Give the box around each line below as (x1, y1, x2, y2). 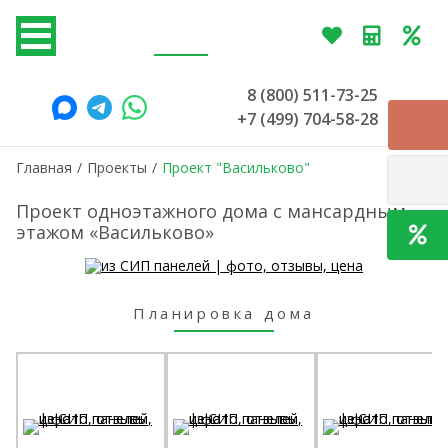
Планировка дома (133, 303, 315, 323)
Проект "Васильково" (162, 158, 310, 177)
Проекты (87, 158, 147, 177)
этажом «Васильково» (16, 220, 214, 244)
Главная (16, 158, 72, 177)
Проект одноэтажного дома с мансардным (16, 199, 406, 223)
